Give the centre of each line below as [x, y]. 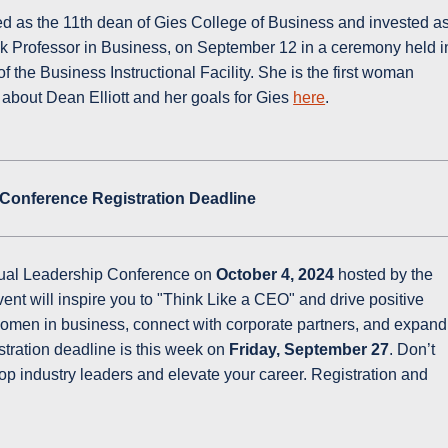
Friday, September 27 [309, 350]
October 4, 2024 [275, 275]
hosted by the [384, 275]
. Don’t [412, 350]
